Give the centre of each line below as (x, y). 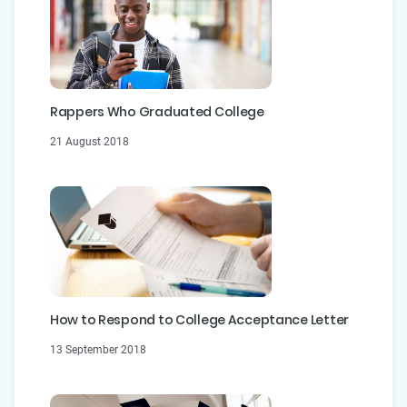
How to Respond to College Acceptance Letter (199, 319)
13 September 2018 (98, 349)
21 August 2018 (89, 141)
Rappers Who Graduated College (157, 111)
